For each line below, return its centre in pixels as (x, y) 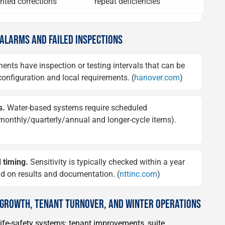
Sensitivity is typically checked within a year (106, 162)
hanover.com (157, 77)
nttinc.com (138, 174)
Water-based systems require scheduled (76, 107)
